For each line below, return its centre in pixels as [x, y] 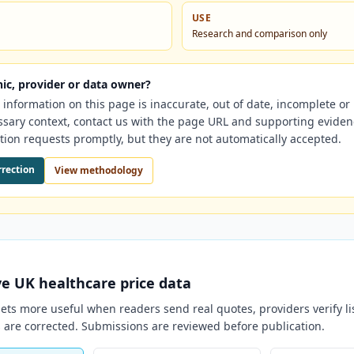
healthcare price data [113, 283]
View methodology [99, 170]
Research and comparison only [260, 34]
